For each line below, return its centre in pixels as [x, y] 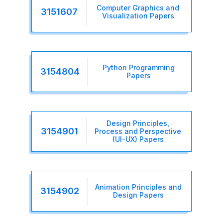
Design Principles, [138, 123]
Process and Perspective [138, 131]
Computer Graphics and [138, 7]
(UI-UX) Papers [138, 139]
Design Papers [138, 195]
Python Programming [139, 67]
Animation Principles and [138, 187]
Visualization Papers [138, 15]
